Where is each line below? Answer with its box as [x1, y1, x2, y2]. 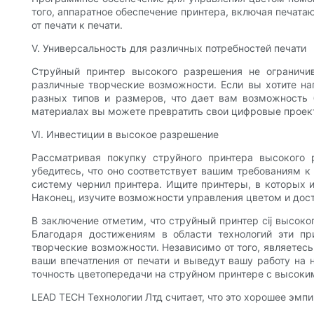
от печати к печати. [32, 19, 123, 32]
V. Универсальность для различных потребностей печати [32, 42, 306, 55]
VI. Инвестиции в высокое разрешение [32, 128, 219, 141]
